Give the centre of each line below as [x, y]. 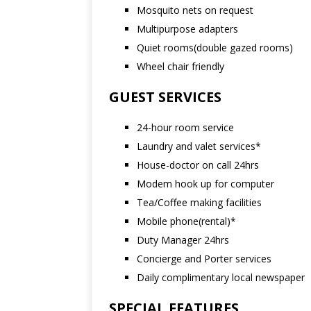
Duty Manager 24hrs [183, 240]
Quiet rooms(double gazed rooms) [215, 48]
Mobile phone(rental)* [186, 221]
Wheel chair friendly [180, 66]
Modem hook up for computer [205, 184]
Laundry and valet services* [199, 146]
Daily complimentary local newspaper [221, 277]
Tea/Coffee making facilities [199, 202]
